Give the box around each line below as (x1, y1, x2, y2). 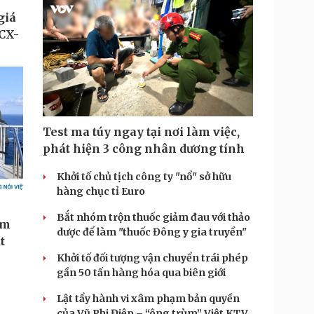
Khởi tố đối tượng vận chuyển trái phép (57, 252, 248, 264)
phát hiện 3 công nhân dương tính (43, 142, 245, 156)
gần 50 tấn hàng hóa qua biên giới (57, 266, 226, 279)
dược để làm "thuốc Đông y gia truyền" (57, 226, 247, 238)
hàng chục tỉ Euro (57, 185, 145, 198)
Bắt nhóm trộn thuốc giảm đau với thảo (57, 211, 250, 224)
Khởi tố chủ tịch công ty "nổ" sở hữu (57, 170, 231, 183)
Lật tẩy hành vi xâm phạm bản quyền (57, 292, 240, 305)
